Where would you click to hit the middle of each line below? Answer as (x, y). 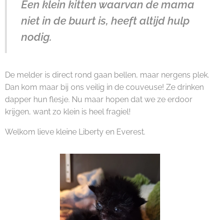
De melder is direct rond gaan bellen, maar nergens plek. (107, 75)
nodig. (37, 37)
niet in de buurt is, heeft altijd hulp (105, 21)
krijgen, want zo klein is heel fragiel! (68, 112)
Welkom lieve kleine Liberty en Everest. (75, 132)
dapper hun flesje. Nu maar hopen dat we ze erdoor (99, 99)
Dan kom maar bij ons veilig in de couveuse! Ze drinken (104, 87)
